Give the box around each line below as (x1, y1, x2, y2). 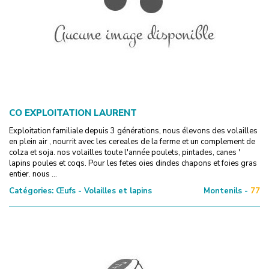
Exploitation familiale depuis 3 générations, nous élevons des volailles (9, 125, 258, 136)
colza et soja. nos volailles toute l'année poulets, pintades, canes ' (9, 147, 240, 158)
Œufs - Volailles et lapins (53, 185, 152, 196)
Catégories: (9, 185, 53, 196)
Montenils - (204, 185, 248, 196)
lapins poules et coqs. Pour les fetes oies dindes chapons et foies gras (9, 157, 257, 169)
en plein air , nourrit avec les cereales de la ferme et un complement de (9, 136, 255, 147)
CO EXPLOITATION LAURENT (9, 106, 137, 119)
